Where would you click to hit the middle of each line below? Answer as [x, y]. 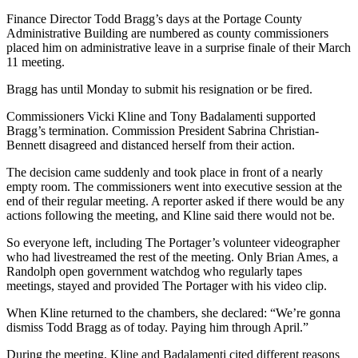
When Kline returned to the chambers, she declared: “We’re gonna [173, 313]
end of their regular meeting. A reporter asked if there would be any [175, 201]
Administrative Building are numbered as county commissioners [167, 34]
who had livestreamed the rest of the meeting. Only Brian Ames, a [172, 257]
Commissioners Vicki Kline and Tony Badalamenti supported [161, 117]
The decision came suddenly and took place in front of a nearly [165, 173]
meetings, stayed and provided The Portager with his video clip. [167, 286]
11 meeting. [36, 62]
